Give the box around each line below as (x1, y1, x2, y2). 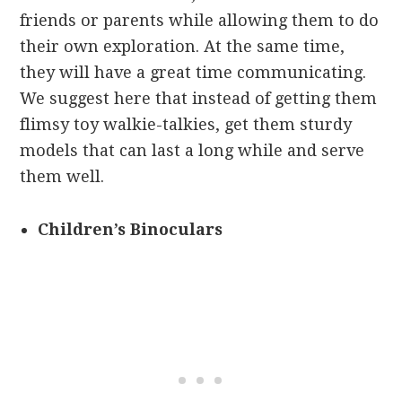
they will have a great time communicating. (20, 63, 367, 83)
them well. (20, 167, 105, 187)
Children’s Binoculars (38, 220, 223, 240)
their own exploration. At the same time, (20, 37, 345, 57)
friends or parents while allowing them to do (20, 11, 380, 31)
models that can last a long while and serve (20, 141, 365, 161)
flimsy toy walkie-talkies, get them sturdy (20, 115, 353, 135)
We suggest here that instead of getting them (20, 89, 378, 109)
